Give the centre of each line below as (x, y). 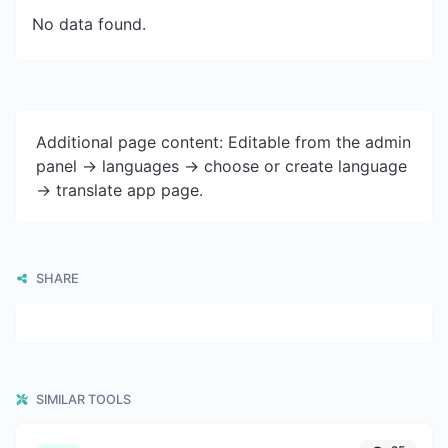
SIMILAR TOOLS (82, 399)
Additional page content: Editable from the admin (223, 142)
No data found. (89, 24)
